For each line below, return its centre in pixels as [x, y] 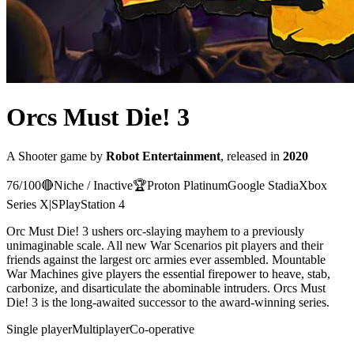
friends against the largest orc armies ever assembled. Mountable [166, 259]
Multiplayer [101, 329]
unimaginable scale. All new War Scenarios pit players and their [165, 245]
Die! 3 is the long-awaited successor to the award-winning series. [168, 302]
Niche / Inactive [93, 185]
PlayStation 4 [92, 204]
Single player [39, 329]
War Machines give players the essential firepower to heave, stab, [168, 273]
